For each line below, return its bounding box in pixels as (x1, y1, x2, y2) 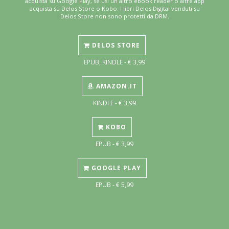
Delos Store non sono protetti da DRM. (60, 12, 169, 20)
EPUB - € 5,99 (96, 180, 133, 189)
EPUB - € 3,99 (96, 140, 133, 148)
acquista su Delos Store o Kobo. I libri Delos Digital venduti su (29, 5, 200, 13)
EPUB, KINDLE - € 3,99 (84, 58, 145, 66)
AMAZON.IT (94, 82, 137, 91)
